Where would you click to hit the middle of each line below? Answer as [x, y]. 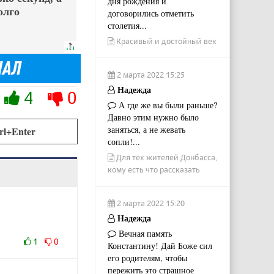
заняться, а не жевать [146, 129]
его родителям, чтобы [147, 257]
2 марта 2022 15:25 [150, 74]
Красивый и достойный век [165, 41]
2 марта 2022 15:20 [150, 203]
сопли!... [124, 141]
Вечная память [144, 233]
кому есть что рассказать [154, 169]
